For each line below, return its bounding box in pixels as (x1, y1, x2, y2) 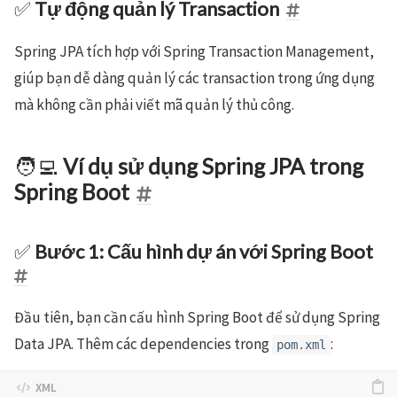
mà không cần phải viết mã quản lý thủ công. (14, 95, 294, 114)
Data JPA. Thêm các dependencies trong (14, 334, 272, 354)
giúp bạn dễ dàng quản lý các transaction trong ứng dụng (14, 68, 375, 88)
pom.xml (276, 338, 326, 352)
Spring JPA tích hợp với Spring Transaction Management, (14, 42, 374, 61)
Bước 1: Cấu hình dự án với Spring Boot (35, 240, 373, 263)
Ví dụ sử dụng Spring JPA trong (63, 153, 363, 179)
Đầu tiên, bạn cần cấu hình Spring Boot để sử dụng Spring (14, 307, 380, 327)
